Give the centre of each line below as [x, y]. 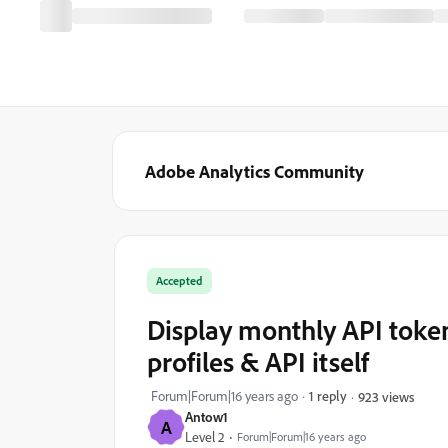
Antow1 [206, 416]
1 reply [328, 395]
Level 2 [205, 437]
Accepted [179, 280]
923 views [386, 396]
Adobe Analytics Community [254, 171]
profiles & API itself [258, 361]
